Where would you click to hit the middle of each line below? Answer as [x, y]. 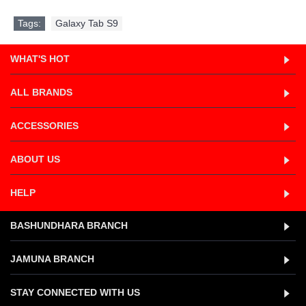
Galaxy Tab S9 [87, 23]
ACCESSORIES [44, 126]
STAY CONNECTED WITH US [75, 292]
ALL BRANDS [41, 92]
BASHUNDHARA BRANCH [69, 225]
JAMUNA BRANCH [52, 259]
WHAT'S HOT [40, 59]
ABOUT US [35, 159]
